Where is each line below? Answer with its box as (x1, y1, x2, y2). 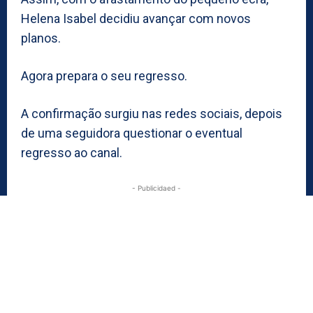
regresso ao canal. (21, 145, 122, 161)
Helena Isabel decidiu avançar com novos (21, 11, 251, 27)
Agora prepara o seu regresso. (21, 68, 187, 84)
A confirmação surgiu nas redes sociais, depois (21, 106, 282, 122)
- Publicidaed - (132, 184, 181, 193)
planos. (21, 31, 61, 46)
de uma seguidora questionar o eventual (21, 126, 242, 141)
